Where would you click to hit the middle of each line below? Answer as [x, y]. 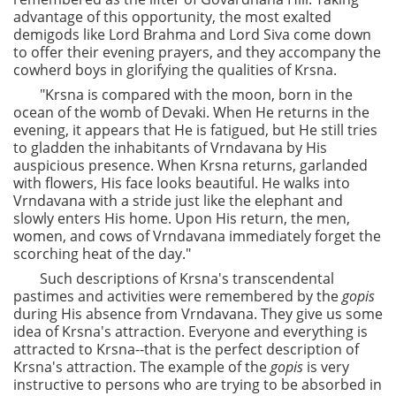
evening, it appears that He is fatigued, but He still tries [195, 130]
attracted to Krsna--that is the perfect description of [186, 349]
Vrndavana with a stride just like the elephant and [178, 201]
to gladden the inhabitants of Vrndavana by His [170, 148]
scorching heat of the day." [102, 254]
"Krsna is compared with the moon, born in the [196, 95]
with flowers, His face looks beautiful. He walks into [182, 183]
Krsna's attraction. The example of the [142, 367]
